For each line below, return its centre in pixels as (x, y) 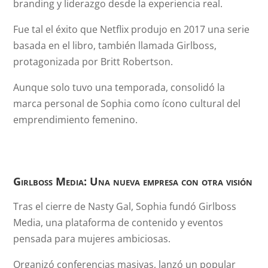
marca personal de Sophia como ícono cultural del (127, 103)
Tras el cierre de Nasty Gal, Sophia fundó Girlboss (125, 206)
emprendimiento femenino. (76, 120)
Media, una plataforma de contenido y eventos (118, 223)
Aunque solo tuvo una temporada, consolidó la (119, 87)
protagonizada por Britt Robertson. (93, 62)
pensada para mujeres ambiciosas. (92, 239)
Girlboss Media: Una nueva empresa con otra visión (133, 181)
